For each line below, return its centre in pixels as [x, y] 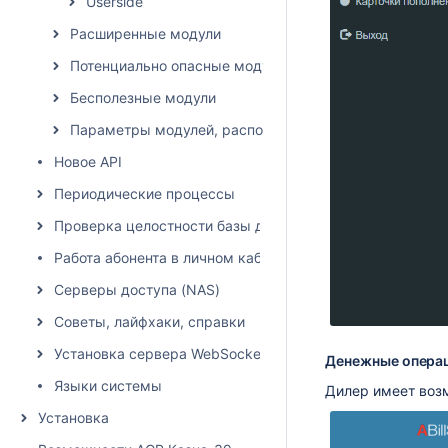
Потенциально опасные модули [177, 65]
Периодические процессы [144, 193]
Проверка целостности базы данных [180, 225]
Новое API [88, 161]
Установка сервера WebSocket [160, 353]
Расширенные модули [145, 33]
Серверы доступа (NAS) [137, 289]
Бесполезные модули [143, 97]
